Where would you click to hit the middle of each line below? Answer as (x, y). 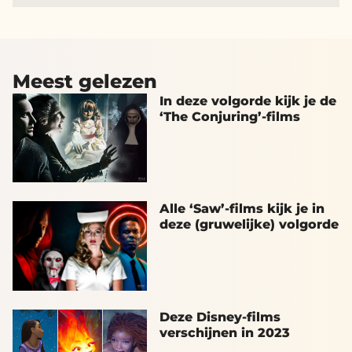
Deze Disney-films (220, 317)
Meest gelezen (85, 81)
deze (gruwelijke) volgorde (249, 225)
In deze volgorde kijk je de (247, 101)
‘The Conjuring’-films (229, 116)
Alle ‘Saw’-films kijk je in (242, 209)
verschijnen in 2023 (224, 332)
